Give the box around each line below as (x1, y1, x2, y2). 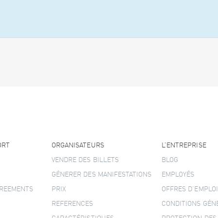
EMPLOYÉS (162, 171, 195, 178)
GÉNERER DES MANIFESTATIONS (52, 171, 152, 178)
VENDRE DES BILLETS (52, 157, 119, 163)
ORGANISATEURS (52, 142, 104, 149)
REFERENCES (52, 200, 93, 207)
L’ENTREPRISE (162, 142, 206, 149)
